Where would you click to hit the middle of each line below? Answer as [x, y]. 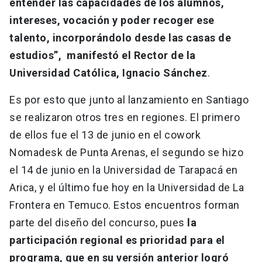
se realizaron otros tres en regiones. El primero [125, 118]
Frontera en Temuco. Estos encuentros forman [125, 205]
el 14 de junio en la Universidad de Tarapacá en [124, 170]
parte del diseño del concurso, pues [98, 223]
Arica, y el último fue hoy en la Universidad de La [127, 188]
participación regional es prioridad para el [117, 240]
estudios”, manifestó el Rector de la [103, 56]
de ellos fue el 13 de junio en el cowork [105, 135]
